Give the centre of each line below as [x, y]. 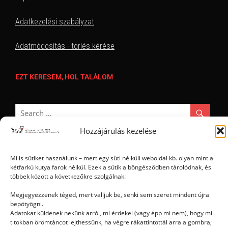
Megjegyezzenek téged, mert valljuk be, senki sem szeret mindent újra [110, 195]
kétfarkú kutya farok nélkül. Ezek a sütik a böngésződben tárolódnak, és [111, 167]
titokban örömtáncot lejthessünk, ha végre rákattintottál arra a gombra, [111, 222]
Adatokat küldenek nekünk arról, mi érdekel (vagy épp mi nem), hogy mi [111, 213]
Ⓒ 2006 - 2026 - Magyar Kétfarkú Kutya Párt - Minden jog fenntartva [114, 168]
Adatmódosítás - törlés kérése [65, 46]
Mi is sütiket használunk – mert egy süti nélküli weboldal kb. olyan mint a [112, 158]
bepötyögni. [27, 204]
